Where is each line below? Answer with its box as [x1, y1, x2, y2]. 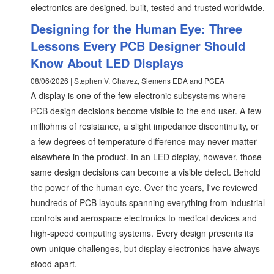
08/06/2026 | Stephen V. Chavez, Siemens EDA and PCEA [31, 75, 224, 86]
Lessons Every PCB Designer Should [31, 36, 245, 54]
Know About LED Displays [31, 53, 183, 72]
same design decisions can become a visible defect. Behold [31, 165, 261, 178]
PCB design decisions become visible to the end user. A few [31, 104, 261, 117]
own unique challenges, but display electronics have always [31, 242, 260, 254]
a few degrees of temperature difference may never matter [31, 135, 257, 147]
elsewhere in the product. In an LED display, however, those [31, 150, 262, 163]
